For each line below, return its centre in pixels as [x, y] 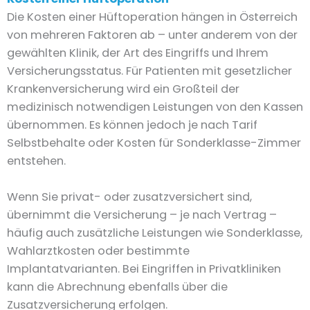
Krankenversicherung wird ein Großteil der [123, 89]
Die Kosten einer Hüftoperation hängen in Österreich [152, 17]
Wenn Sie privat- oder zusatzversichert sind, [129, 197]
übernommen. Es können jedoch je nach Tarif [132, 125]
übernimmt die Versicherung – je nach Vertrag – [142, 215]
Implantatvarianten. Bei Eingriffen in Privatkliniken [144, 269]
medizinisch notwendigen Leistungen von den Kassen [155, 107]
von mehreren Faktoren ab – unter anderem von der [152, 35]
